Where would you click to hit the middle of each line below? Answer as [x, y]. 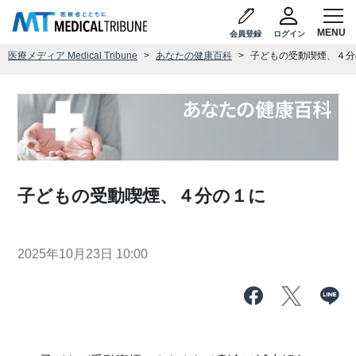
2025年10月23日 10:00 [83, 253]
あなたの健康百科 [194, 56]
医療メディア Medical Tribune [73, 56]
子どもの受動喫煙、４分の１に [142, 195]
